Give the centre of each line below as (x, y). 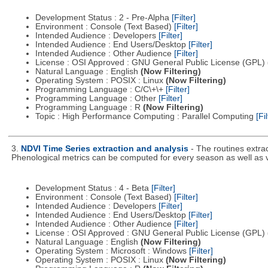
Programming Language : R (89, 107)
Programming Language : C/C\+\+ (100, 89)
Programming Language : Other (97, 98)
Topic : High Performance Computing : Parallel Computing (145, 116)
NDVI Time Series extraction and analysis (104, 148)
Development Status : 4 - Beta (93, 188)
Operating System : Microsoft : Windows (112, 251)
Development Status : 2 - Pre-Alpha (103, 17)
